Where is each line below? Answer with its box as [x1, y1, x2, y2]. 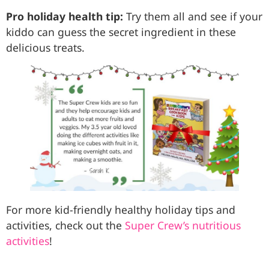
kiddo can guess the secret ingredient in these [6, 24, 236, 39]
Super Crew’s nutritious [125, 217, 241, 232]
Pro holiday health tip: [6, 8, 123, 23]
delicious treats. [6, 40, 91, 55]
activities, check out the [6, 217, 125, 232]
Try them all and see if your [123, 8, 262, 23]
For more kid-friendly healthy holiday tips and [6, 202, 235, 217]
